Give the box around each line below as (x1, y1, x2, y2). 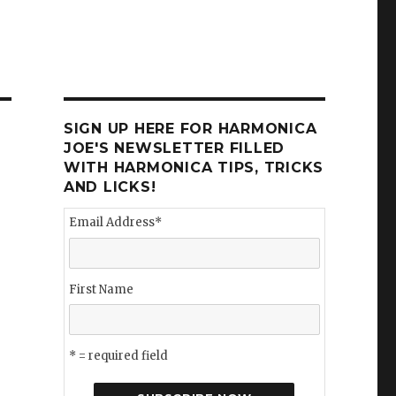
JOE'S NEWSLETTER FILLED (63, 140, 286, 156)
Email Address (68, 215, 155, 230)
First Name (68, 281, 133, 297)
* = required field (68, 348, 168, 363)
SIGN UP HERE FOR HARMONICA (63, 120, 317, 137)
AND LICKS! (63, 179, 156, 195)
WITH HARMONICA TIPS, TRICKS (63, 159, 324, 176)
